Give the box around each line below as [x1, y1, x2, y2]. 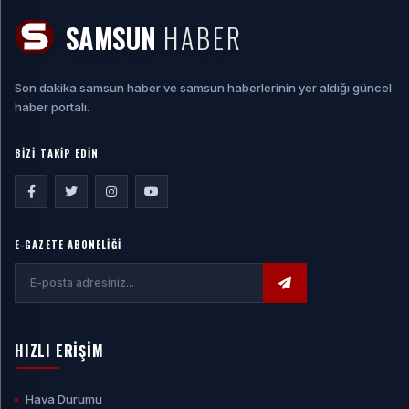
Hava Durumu [26, 392, 102, 406]
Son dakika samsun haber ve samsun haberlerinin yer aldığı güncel [15, 80, 392, 95]
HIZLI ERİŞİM [15, 340, 104, 362]
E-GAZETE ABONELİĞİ [15, 237, 121, 252]
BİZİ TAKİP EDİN [15, 146, 100, 161]
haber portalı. [15, 100, 89, 114]
